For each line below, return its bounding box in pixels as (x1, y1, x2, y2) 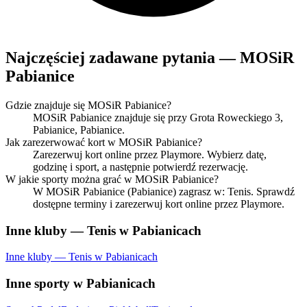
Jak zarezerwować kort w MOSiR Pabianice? (5, 136, 202, 148)
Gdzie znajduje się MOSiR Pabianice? (5, 99, 171, 111)
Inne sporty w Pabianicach (5, 276, 156, 291)
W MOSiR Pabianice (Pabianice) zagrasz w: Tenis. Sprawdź (33, 186, 295, 197)
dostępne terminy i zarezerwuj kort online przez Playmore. (33, 198, 284, 210)
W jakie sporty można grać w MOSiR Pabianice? (5, 173, 219, 185)
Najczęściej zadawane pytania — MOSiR (5, 49, 294, 67)
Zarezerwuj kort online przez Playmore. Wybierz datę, (33, 149, 267, 160)
